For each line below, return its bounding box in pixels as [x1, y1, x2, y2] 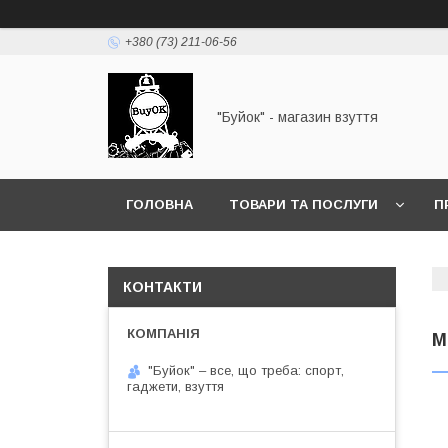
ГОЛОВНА [126, 197, 193, 212]
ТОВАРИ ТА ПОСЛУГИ [229, 197, 378, 212]
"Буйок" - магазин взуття [217, 109, 378, 125]
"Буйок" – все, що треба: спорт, [148, 363, 344, 378]
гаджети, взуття [127, 379, 224, 394]
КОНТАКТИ [123, 279, 202, 295]
